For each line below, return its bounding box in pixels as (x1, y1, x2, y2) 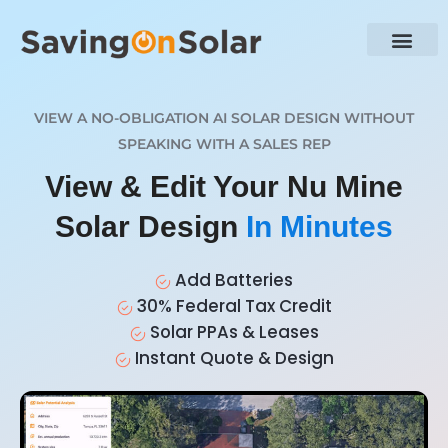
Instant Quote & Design (130, 346, 334, 371)
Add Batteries (171, 268, 293, 293)
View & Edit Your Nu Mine (45, 170, 403, 204)
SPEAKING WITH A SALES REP (117, 135, 331, 154)
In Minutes (246, 210, 393, 244)
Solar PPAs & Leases (145, 320, 319, 345)
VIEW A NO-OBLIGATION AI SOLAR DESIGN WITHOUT (34, 109, 414, 128)
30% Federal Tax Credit (132, 294, 332, 319)
